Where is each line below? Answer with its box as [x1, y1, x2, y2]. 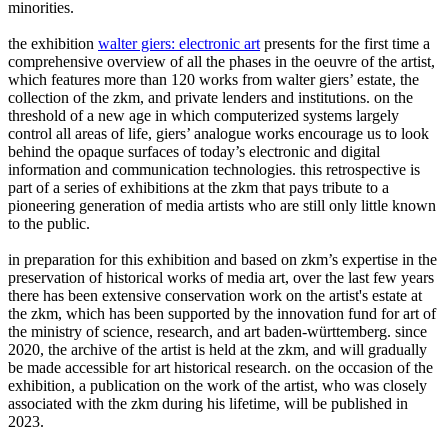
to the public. [8, 214, 90, 232]
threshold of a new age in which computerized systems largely [8, 106, 399, 124]
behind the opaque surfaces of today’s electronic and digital [8, 142, 380, 160]
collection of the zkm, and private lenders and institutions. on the [8, 88, 413, 106]
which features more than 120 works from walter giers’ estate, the [8, 70, 419, 88]
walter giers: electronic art [98, 34, 260, 52]
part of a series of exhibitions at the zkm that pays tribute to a [8, 178, 389, 196]
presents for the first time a [260, 34, 430, 52]
